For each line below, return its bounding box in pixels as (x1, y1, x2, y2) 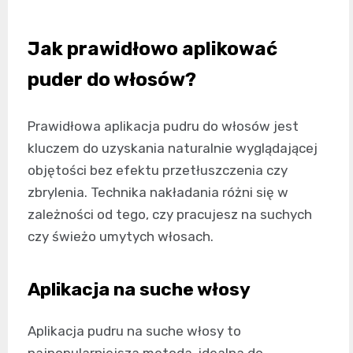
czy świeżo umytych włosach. (28, 228, 214, 244)
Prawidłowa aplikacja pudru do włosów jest (28, 117, 299, 134)
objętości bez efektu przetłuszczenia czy (28, 162, 288, 178)
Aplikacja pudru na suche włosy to (28, 322, 241, 339)
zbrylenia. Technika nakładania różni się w (28, 184, 288, 200)
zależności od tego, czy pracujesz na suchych (28, 206, 312, 222)
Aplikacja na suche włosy (28, 277, 251, 300)
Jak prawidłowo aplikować (28, 37, 277, 60)
